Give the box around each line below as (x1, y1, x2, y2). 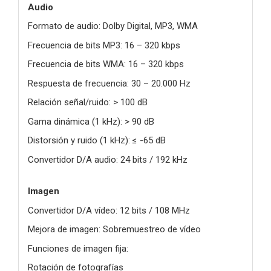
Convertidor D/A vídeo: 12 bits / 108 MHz (28, 204, 190, 216)
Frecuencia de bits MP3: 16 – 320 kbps (28, 39, 180, 51)
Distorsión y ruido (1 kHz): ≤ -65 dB (28, 135, 166, 146)
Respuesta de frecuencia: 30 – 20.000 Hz (28, 77, 191, 89)
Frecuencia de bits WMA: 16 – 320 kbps (28, 59, 184, 70)
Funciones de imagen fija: (28, 243, 128, 254)
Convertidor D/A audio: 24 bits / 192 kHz (28, 154, 188, 165)
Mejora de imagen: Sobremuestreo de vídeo (28, 224, 201, 235)
